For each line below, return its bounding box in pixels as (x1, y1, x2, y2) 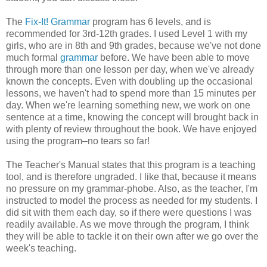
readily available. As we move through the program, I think (6, 219, 249, 229)
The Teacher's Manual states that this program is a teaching (6, 159, 256, 170)
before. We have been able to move (98, 52, 250, 63)
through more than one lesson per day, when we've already (6, 64, 254, 74)
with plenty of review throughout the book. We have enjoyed (6, 123, 257, 134)
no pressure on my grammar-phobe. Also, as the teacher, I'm (6, 183, 257, 194)
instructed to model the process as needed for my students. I (6, 195, 257, 206)
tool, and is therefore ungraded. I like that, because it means (6, 171, 256, 182)
